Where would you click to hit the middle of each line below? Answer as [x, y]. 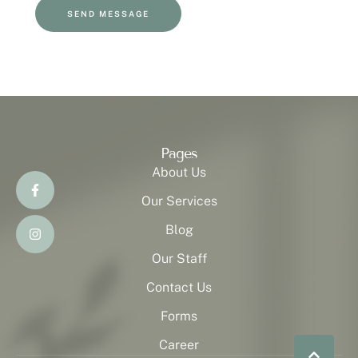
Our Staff [179, 259]
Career [179, 345]
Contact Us [179, 288]
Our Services [179, 201]
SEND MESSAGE [108, 14]
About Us [179, 173]
